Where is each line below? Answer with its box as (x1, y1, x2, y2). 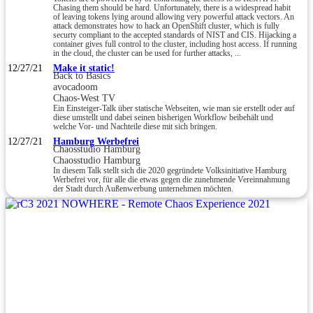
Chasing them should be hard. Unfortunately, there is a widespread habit (53, 3, 291, 13)
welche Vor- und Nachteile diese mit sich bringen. (53, 122, 217, 131)
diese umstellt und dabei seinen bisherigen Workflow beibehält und (53, 112, 273, 122)
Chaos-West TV (53, 92, 115, 103)
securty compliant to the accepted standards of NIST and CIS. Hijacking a (53, 30, 296, 40)
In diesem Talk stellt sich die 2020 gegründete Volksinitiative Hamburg (53, 166, 286, 175)
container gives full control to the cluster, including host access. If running (53, 39, 297, 49)
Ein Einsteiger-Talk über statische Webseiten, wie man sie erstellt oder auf (53, 103, 295, 113)
